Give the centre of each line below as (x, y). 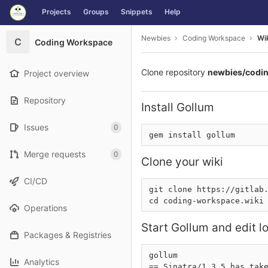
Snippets (137, 12)
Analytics (42, 262)
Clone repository (174, 72)
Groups (96, 12)
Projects (57, 12)
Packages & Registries (68, 235)
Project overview (57, 73)
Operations (45, 208)
